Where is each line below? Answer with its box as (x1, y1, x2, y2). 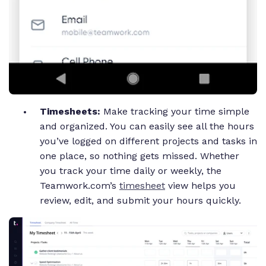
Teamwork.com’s (40, 180, 119, 192)
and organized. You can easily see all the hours (40, 121, 254, 132)
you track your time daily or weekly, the (40, 165, 221, 177)
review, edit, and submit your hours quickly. (40, 195, 241, 207)
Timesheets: (40, 106, 103, 118)
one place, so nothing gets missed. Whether (40, 150, 239, 162)
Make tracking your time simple (103, 106, 249, 118)
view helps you (165, 180, 236, 192)
